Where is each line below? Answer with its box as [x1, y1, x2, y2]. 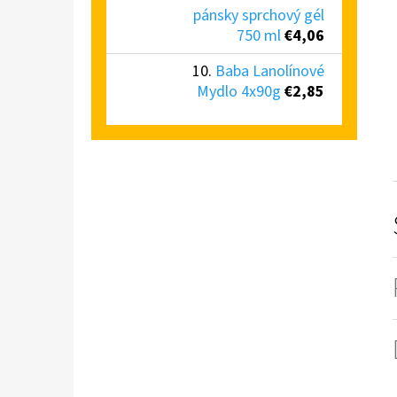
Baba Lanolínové [215, 59, 324, 82]
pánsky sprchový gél [193, 4, 324, 27]
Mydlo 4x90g [197, 80, 281, 103]
